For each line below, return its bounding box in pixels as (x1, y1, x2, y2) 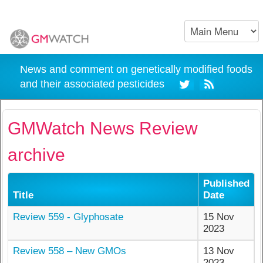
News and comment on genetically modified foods (19, 63, 252, 76)
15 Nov (203, 211, 235, 223)
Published (203, 178, 250, 190)
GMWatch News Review (8, 118, 198, 138)
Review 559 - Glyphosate (13, 211, 124, 223)
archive (8, 144, 66, 164)
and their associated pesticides (19, 77, 176, 90)
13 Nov (203, 245, 235, 257)
